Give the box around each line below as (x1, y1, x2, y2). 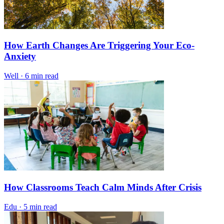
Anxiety (4, 51, 36, 62)
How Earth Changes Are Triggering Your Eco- (4, 40, 194, 51)
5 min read (23, 202, 57, 211)
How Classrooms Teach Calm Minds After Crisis (4, 181, 201, 192)
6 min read (25, 71, 58, 80)
